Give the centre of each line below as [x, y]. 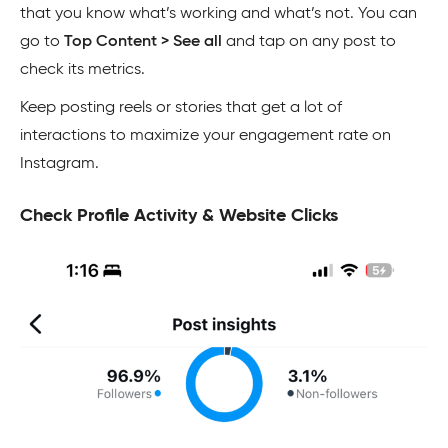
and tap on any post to [311, 41]
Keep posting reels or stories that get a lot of [181, 107]
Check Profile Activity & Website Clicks [179, 215]
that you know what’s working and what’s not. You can [218, 13]
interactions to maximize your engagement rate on [205, 135]
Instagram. [59, 163]
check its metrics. [82, 69]
